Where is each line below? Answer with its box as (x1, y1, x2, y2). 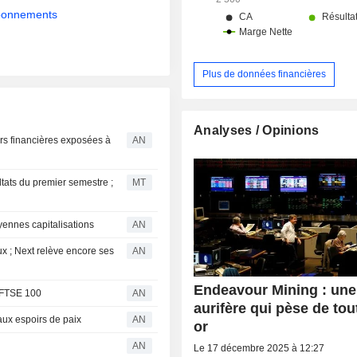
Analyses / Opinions (194, 123, 320, 137)
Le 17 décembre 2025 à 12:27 (194, 342, 325, 354)
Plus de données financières (202, 68, 327, 80)
